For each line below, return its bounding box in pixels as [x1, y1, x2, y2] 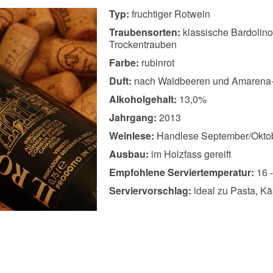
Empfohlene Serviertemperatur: [109, 165, 254, 179]
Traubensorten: [109, 24, 180, 39]
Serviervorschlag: [109, 183, 191, 197]
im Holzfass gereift [149, 146, 231, 161]
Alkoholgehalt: [109, 91, 177, 106]
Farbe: [109, 55, 139, 69]
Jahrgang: [109, 110, 157, 124]
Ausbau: [109, 146, 149, 161]
